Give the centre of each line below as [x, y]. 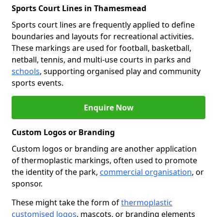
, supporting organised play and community [120, 71]
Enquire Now [108, 108]
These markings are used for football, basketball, [101, 48]
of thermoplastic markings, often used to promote [104, 160]
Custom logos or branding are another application [104, 149]
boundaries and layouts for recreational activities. [103, 36]
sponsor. [27, 184]
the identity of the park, [56, 172]
